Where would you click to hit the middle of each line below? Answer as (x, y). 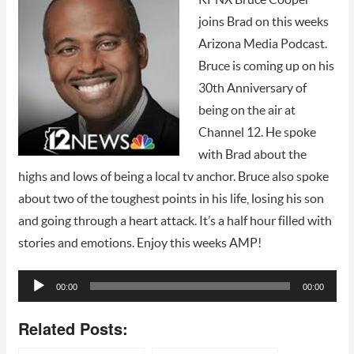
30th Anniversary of (252, 88)
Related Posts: (73, 328)
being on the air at (247, 110)
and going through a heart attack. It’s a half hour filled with (175, 221)
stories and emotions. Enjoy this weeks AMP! (139, 243)
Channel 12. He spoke (257, 132)
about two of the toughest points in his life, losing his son (171, 199)
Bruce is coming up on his (266, 66)
